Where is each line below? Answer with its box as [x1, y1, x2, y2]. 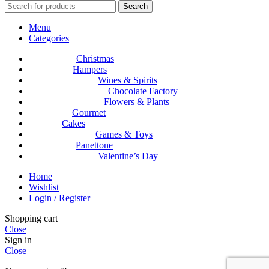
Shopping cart [5, 213, 58, 224]
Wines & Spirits [98, 75, 157, 86]
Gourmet [72, 107, 106, 118]
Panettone [76, 140, 113, 151]
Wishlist [29, 182, 59, 193]
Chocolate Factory [108, 86, 178, 97]
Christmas [76, 53, 114, 64]
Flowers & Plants [104, 97, 169, 107]
